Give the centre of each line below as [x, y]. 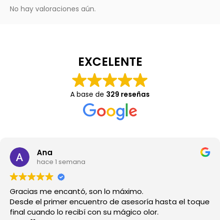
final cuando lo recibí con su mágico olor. [84, 212]
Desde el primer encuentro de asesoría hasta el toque [60, 201]
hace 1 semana [61, 162]
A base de [88, 94]
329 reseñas [128, 94]
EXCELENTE [110, 61]
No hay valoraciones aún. [53, 9]
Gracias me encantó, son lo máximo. [116, 191]
